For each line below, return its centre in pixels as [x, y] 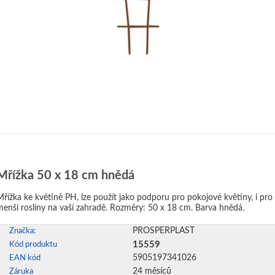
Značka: [22, 231]
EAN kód [25, 258]
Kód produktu [33, 245]
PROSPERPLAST [164, 231]
